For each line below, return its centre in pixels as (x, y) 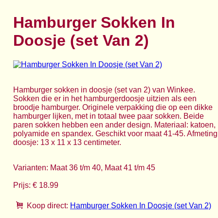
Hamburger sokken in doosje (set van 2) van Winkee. (104, 90)
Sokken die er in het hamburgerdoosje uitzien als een (105, 98)
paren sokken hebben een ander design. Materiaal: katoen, (114, 125)
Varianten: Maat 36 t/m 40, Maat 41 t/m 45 (84, 167)
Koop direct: (47, 205)
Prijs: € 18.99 (36, 185)
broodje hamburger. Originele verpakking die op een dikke (113, 107)
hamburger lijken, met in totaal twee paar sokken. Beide (109, 116)
